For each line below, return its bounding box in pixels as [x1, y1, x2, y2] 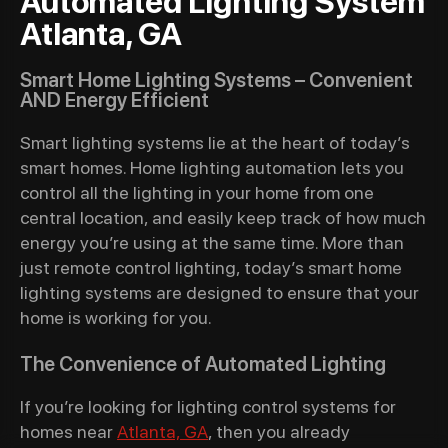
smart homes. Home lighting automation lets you [20, 157, 404, 178]
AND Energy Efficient [20, 88, 209, 112]
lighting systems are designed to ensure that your [20, 282, 419, 303]
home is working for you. [20, 307, 212, 328]
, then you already [208, 421, 350, 442]
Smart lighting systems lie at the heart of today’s [20, 132, 410, 153]
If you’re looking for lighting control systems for [20, 396, 396, 417]
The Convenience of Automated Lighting [20, 352, 386, 376]
